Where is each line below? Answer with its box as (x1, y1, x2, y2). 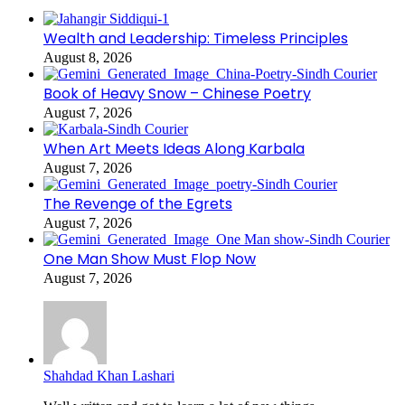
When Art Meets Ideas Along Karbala (43, 137, 305, 159)
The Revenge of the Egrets (43, 193, 232, 214)
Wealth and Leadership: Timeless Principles (43, 27, 348, 49)
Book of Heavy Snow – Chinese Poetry (43, 82, 311, 104)
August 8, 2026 (43, 49, 132, 65)
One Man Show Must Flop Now (43, 248, 256, 269)
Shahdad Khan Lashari (43, 367, 174, 383)
